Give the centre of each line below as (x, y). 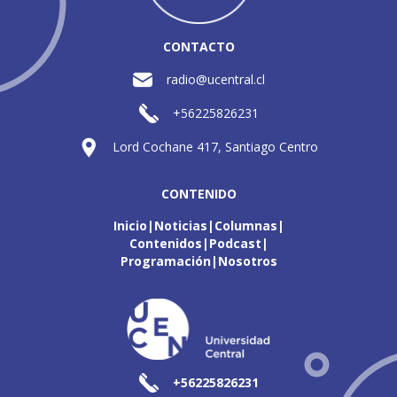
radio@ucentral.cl (215, 79)
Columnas (245, 226)
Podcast (235, 243)
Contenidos (165, 243)
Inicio (130, 226)
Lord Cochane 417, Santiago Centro (215, 147)
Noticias (180, 226)
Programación (165, 261)
